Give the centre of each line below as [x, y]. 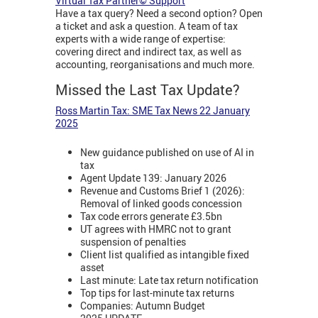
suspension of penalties [133, 241]
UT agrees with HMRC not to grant [156, 229]
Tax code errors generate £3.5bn [151, 216]
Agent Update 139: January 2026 [153, 177]
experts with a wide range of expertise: [141, 39]
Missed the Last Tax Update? [148, 90]
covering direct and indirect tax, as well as [148, 52]
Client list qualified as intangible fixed [165, 254]
